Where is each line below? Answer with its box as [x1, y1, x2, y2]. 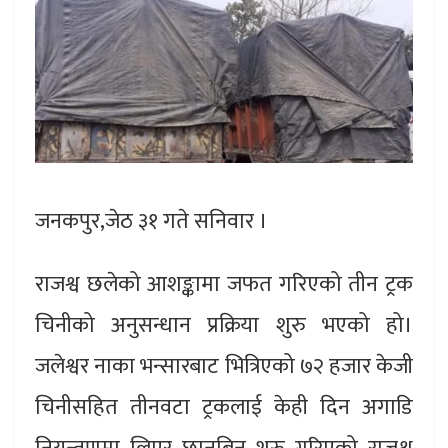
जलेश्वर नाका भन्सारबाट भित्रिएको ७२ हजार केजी [35, 347, 413, 385]
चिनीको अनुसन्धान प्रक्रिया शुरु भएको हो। [35, 306, 413, 344]
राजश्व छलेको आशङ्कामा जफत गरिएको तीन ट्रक [35, 265, 413, 303]
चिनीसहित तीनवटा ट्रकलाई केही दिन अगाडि [35, 388, 413, 426]
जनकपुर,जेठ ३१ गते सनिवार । [35, 202, 268, 240]
